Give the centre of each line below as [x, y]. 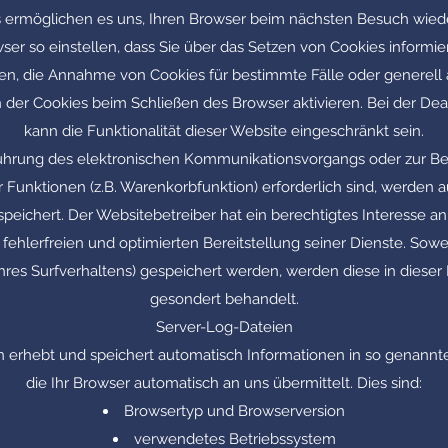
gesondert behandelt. [224, 299]
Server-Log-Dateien [224, 327]
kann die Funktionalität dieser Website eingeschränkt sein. [224, 131]
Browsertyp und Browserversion [234, 411]
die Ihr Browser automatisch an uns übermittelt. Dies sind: [224, 383]
